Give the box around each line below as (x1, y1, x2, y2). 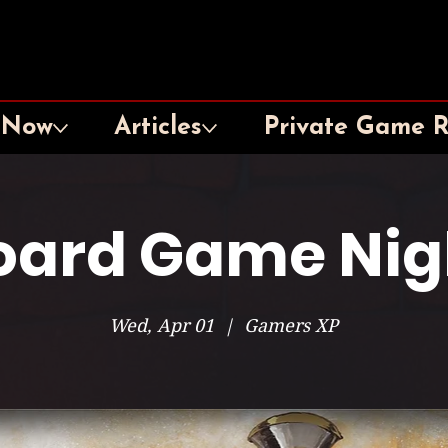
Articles (114, 115, 203, 140)
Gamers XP (244, 315, 339, 336)
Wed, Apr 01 (109, 315, 215, 336)
